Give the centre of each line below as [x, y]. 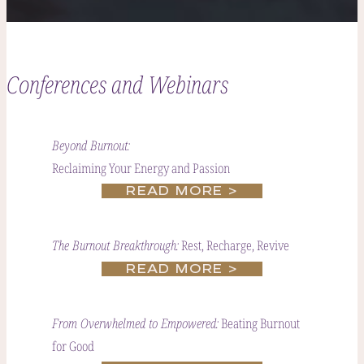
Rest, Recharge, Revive [234, 245]
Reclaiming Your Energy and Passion [141, 168]
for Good [73, 346]
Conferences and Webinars [117, 86]
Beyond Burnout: [91, 146]
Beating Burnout [259, 323]
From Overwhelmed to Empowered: [135, 324]
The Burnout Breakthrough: [115, 246]
